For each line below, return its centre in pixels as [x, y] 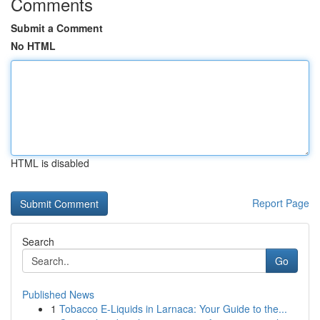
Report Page [281, 203]
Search [38, 241]
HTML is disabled [50, 163]
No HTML [33, 46]
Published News [58, 294]
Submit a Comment [57, 28]
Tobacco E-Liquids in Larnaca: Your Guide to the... [173, 309]
